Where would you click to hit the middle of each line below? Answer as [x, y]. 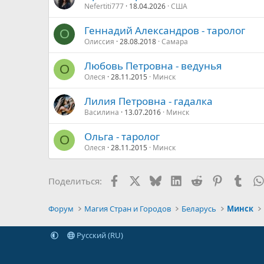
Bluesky [176, 179]
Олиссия [99, 41]
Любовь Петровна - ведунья [153, 65]
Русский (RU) [99, 235]
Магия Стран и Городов [128, 209]
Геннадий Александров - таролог [165, 30]
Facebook [139, 179]
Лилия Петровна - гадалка [148, 101]
